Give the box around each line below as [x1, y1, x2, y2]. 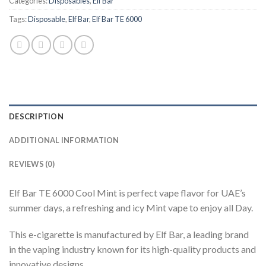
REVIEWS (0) [9, 159, 55, 169]
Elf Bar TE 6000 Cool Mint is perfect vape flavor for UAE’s [9, 186, 246, 198]
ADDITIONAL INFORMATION [9, 135, 119, 145]
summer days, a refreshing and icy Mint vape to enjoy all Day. [9, 201, 253, 213]
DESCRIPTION [9, 111, 64, 121]
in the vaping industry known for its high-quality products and [9, 243, 256, 255]
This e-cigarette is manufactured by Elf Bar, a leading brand [9, 229, 249, 240]
